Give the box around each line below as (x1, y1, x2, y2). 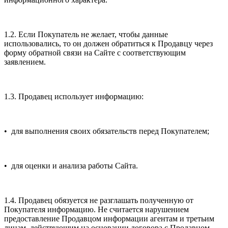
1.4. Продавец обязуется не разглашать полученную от (4, 195, 193, 205)
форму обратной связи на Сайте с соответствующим (4, 48, 186, 57)
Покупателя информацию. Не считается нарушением (4, 205, 189, 214)
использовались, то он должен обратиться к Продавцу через (4, 39, 213, 48)
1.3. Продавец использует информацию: (4, 92, 144, 101)
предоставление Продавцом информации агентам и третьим (4, 214, 214, 223)
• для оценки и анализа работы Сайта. (4, 161, 138, 170)
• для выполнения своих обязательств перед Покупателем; (4, 126, 209, 135)
